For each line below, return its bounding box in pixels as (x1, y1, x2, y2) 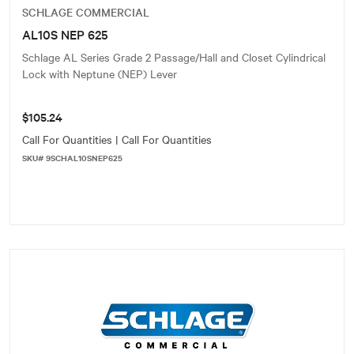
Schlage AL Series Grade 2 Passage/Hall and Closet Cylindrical (22, 49, 326, 65)
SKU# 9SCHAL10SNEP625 (22, 152, 122, 164)
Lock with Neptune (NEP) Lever (22, 66, 177, 81)
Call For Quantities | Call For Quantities (22, 131, 212, 147)
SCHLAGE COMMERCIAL (22, 4, 149, 20)
